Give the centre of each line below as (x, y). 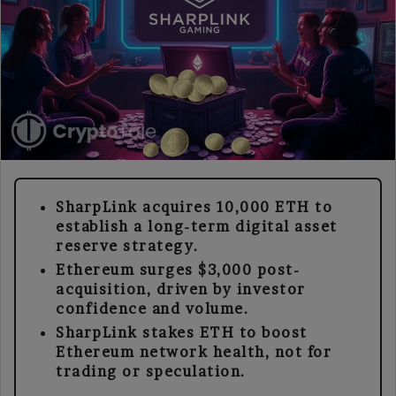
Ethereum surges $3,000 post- (178, 269)
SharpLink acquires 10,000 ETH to (194, 206)
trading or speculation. (151, 371)
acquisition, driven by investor (181, 289)
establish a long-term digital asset (197, 226)
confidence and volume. (152, 308)
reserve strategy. (128, 245)
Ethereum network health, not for (194, 351)
